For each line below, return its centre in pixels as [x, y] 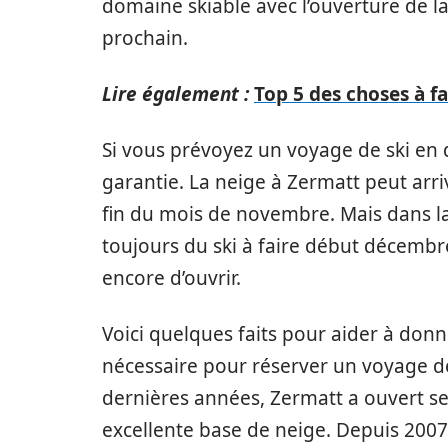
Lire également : [175, 94]
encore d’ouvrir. [171, 278]
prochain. [145, 38]
